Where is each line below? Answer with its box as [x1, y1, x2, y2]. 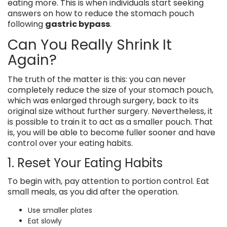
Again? [8, 50, 57, 70]
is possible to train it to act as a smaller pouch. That [8, 116, 213, 128]
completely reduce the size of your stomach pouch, [8, 84, 213, 96]
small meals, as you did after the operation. [8, 186, 179, 198]
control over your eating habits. [8, 137, 133, 149]
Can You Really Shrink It [8, 35, 172, 55]
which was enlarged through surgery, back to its [8, 95, 199, 107]
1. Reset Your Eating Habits [8, 155, 163, 172]
